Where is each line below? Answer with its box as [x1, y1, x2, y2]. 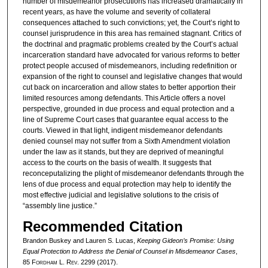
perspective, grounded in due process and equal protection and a [22, 104, 234, 113]
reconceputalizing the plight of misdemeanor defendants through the [22, 169, 244, 178]
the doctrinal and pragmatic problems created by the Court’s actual [22, 39, 238, 48]
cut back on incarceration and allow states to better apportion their [22, 83, 236, 92]
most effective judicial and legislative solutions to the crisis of [22, 190, 218, 199]
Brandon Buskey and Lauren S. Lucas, [22, 237, 137, 245]
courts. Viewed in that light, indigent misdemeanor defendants [22, 126, 223, 135]
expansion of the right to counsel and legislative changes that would [22, 72, 242, 81]
